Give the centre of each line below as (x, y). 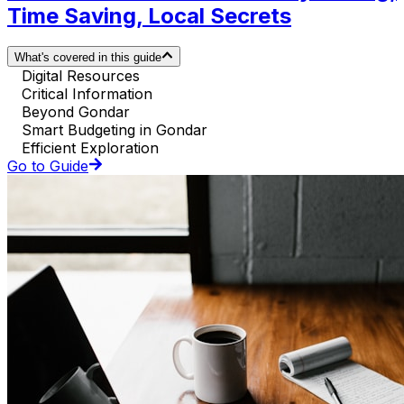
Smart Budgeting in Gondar (115, 129)
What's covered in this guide (88, 57)
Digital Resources (81, 75)
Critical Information (87, 93)
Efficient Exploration (90, 147)
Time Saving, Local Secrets (149, 15)
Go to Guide (48, 165)
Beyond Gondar (76, 111)
